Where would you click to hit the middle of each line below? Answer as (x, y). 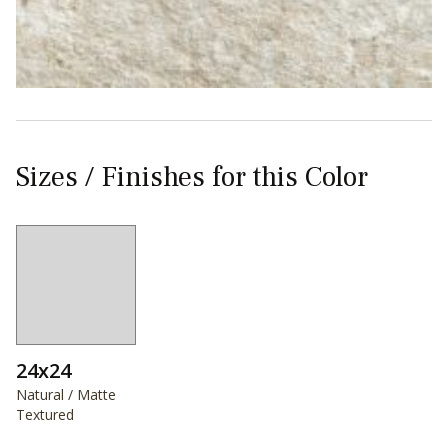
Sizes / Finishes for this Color (192, 177)
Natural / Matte (66, 394)
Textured (45, 414)
